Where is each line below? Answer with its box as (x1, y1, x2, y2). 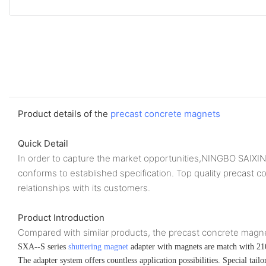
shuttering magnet (68, 242, 128, 251)
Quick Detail (18, 137, 68, 149)
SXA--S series (18, 242, 68, 251)
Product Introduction (18, 211, 104, 223)
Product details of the (18, 107, 110, 119)
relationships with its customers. (18, 182, 150, 194)
